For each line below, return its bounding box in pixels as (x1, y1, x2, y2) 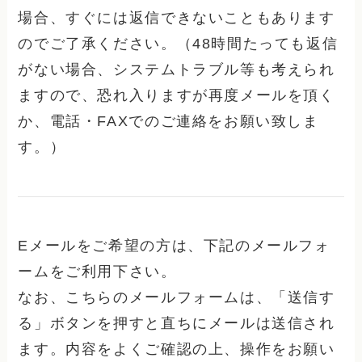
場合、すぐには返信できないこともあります (18, 9, 335, 26)
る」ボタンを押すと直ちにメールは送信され (18, 315, 335, 332)
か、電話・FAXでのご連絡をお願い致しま (18, 112, 319, 129)
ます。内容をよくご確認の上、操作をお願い (18, 341, 335, 358)
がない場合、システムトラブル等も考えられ (18, 61, 335, 78)
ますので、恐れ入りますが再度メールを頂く (18, 86, 335, 103)
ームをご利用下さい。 (18, 263, 177, 280)
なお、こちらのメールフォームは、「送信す (18, 289, 335, 306)
